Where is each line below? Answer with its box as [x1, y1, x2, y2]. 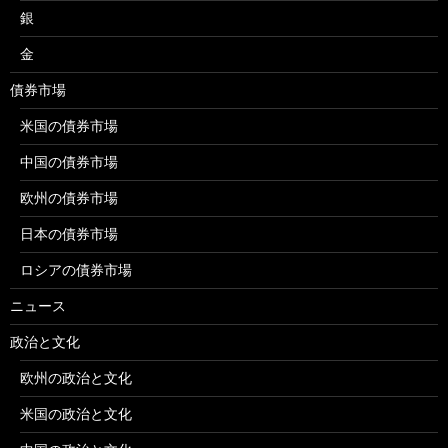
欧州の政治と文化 [20, 369, 132, 386]
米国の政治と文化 [20, 405, 132, 422]
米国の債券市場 [20, 117, 118, 134]
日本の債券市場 [20, 225, 118, 242]
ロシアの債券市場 [20, 261, 132, 278]
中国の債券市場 [20, 153, 118, 170]
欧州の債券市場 [20, 189, 118, 206]
